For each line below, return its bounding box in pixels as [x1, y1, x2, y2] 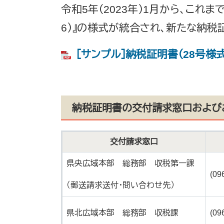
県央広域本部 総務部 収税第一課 [66, 159, 194, 167]
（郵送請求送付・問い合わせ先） [66, 181, 174, 189]
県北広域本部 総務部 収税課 [66, 208, 178, 217]
